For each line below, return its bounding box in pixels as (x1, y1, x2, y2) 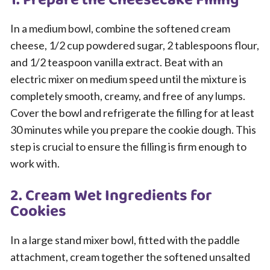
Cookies (10, 199, 66, 224)
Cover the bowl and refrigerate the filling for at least (10, 106, 254, 119)
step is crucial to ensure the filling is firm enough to (10, 140, 246, 153)
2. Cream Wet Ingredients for (10, 183, 212, 209)
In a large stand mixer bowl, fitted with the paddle (10, 233, 240, 246)
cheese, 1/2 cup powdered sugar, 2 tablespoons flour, (10, 39, 259, 52)
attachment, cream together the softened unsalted (10, 250, 250, 263)
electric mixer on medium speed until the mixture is (10, 72, 246, 86)
